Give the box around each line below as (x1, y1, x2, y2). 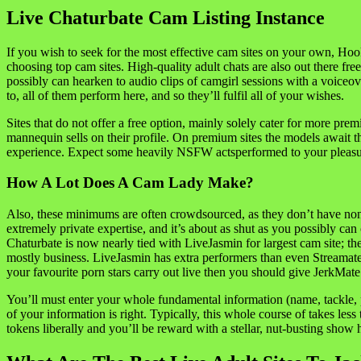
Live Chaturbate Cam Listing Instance (6, 6, 325, 28)
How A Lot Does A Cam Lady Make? (6, 174, 254, 192)
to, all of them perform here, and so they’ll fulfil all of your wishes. (6, 88, 344, 102)
